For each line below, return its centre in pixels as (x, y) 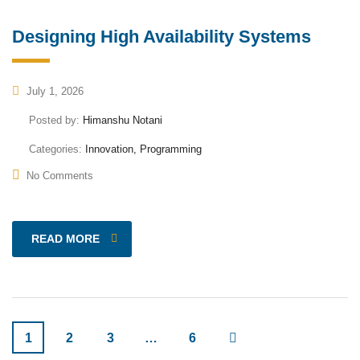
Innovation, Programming (143, 149)
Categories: (57, 149)
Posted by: (56, 120)
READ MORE (65, 238)
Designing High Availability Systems (162, 36)
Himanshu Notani (123, 120)
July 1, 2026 (53, 91)
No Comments (60, 175)
